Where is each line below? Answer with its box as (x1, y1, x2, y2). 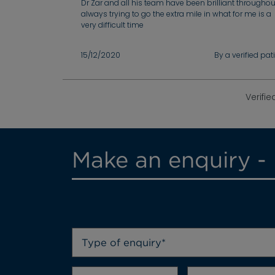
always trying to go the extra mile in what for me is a (81, 9, 271, 20)
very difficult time (81, 20, 144, 31)
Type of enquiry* (82, 236, 166, 249)
